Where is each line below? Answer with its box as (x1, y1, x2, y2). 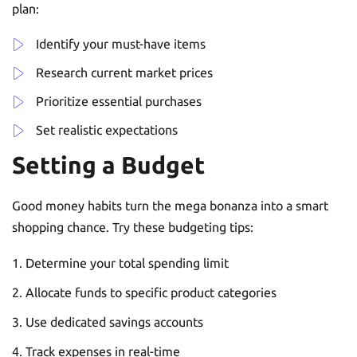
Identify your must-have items (36, 36, 206, 51)
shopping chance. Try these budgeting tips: (12, 219, 253, 234)
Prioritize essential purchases (36, 93, 202, 108)
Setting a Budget (12, 151, 205, 178)
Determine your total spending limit (25, 255, 229, 270)
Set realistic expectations (36, 122, 178, 137)
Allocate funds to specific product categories (25, 284, 277, 300)
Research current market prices (36, 65, 213, 80)
